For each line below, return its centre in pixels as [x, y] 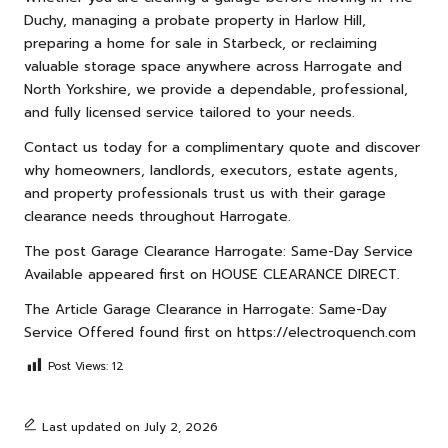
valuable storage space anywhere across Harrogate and [213, 67]
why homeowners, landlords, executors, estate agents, [211, 171]
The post [57, 252]
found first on [185, 333]
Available [53, 275]
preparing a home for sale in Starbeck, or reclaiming [200, 44]
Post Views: [78, 367]
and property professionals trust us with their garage [205, 194]
